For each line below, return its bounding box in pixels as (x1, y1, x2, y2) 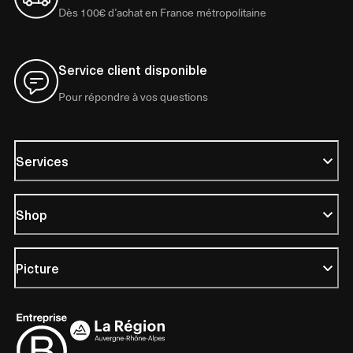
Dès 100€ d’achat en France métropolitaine (58, 4, 266, 21)
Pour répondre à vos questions (58, 88, 208, 106)
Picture (15, 258, 59, 278)
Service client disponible (58, 60, 207, 80)
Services (15, 151, 69, 171)
